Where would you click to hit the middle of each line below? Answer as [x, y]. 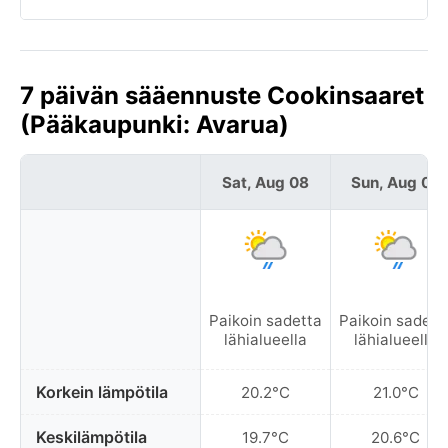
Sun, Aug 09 [395, 182]
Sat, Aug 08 [265, 182]
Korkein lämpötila [102, 392]
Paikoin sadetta [265, 320]
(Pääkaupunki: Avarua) [154, 124]
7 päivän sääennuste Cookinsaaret [222, 95]
